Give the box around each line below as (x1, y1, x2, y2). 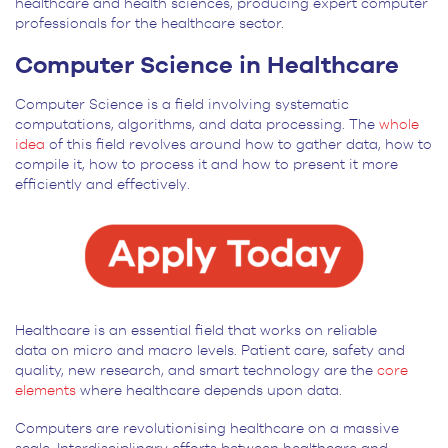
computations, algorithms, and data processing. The (15, 117, 379, 132)
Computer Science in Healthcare (15, 53, 405, 78)
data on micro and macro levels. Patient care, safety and (15, 343, 405, 358)
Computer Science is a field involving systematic (15, 97, 349, 112)
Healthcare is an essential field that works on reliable (15, 323, 377, 338)
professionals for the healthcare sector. (15, 16, 288, 31)
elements (15, 383, 76, 398)
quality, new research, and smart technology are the (15, 363, 377, 378)
